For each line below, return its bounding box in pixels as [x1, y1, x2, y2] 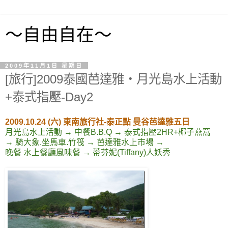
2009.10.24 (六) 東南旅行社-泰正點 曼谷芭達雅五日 [5, 117, 190, 126]
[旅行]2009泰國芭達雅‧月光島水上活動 [5, 72, 222, 86]
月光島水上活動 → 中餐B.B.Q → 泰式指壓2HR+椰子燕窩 [5, 127, 211, 136]
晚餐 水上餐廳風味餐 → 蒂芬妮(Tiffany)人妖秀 [5, 148, 170, 157]
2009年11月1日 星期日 [5, 63, 83, 69]
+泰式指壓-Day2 [5, 90, 93, 104]
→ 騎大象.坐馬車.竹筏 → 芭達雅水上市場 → [5, 137, 164, 147]
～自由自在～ [5, 25, 112, 44]
